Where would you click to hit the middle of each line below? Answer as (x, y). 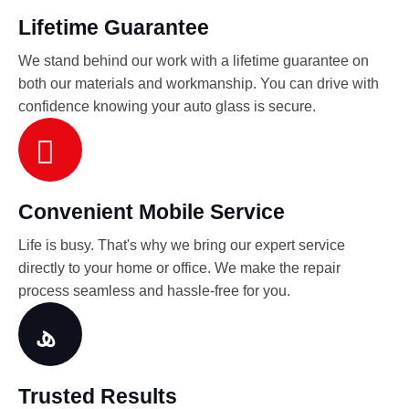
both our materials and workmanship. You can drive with (199, 84)
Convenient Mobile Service (152, 212)
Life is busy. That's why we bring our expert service (182, 246)
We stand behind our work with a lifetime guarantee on (194, 61)
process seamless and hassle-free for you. (154, 291)
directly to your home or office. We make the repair (179, 268)
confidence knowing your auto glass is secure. (167, 107)
